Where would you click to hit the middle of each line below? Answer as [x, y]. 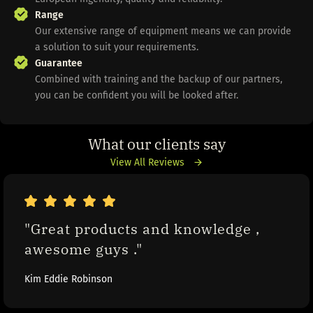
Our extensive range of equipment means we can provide [163, 31]
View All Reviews [147, 162]
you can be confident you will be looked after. [137, 96]
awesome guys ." [83, 249]
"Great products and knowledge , [143, 229]
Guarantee [59, 64]
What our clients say [156, 144]
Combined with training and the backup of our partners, [159, 80]
